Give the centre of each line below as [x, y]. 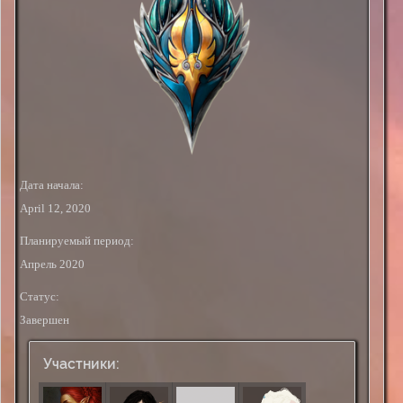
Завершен [45, 320]
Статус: [40, 296]
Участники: [81, 364]
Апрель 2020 [52, 264]
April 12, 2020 [55, 208]
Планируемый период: [77, 241]
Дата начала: [52, 185]
